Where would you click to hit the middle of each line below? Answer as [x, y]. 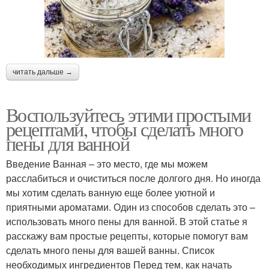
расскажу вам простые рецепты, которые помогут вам [127, 236]
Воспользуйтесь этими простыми [128, 115]
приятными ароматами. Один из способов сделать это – [131, 207]
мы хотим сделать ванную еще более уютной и [110, 193]
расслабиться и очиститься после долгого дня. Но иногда [133, 178]
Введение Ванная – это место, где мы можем [107, 164]
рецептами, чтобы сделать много [124, 129]
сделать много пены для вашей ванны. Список [110, 250]
